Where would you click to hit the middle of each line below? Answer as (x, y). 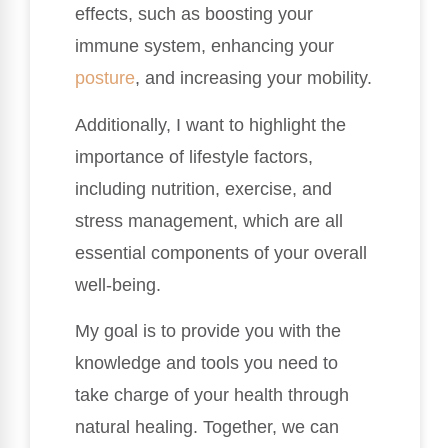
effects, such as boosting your (194, 14)
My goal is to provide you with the (208, 331)
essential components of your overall (221, 252)
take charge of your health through (212, 395)
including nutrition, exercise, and (203, 188)
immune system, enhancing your (204, 46)
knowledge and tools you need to (206, 363)
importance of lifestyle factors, (194, 156)
